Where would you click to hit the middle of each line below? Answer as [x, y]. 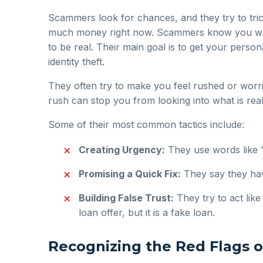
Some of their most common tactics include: [146, 124]
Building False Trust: [126, 198]
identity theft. [76, 61]
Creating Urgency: [122, 149]
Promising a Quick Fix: [130, 173]
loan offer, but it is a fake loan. [147, 212]
